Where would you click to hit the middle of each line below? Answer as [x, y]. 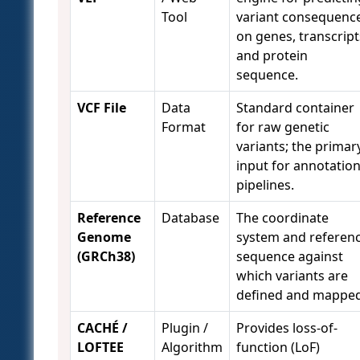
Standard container [295, 108]
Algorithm [192, 348]
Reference [109, 218]
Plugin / [185, 328]
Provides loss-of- [287, 328]
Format [184, 127]
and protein [272, 56]
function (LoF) [278, 348]
